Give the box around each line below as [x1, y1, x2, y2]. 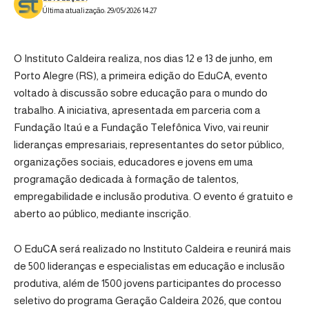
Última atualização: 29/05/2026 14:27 [41, 6, 157, 15]
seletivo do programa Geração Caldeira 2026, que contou [14, 294, 281, 306]
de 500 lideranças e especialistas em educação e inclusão [14, 259, 285, 272]
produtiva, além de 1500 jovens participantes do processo [14, 277, 281, 289]
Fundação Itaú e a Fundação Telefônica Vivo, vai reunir [14, 121, 269, 134]
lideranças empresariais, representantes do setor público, [14, 139, 284, 151]
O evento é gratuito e [193, 190, 293, 203]
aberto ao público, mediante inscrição [14, 208, 189, 220]
